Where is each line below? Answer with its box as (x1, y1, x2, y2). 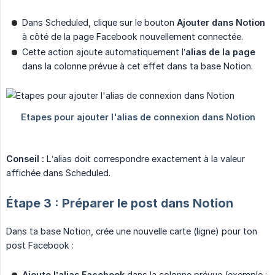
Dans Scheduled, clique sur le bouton (22, 17, 177, 28)
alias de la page (185, 47, 255, 58)
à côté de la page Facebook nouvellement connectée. (22, 31, 243, 42)
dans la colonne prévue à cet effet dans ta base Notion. (22, 61, 253, 72)
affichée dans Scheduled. (6, 168, 110, 179)
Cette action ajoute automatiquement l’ (22, 47, 185, 58)
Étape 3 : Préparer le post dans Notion (6, 196, 233, 211)
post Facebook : (6, 240, 74, 251)
